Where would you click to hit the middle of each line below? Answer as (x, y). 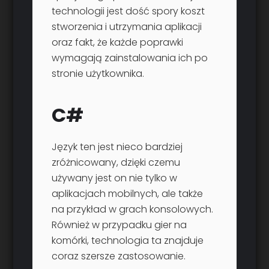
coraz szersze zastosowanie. (119, 256)
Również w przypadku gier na (119, 225)
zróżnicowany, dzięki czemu (116, 163)
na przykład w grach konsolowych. (133, 210)
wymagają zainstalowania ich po (130, 58)
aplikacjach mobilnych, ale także (128, 194)
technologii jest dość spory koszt (128, 11)
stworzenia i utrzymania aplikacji (127, 27)
